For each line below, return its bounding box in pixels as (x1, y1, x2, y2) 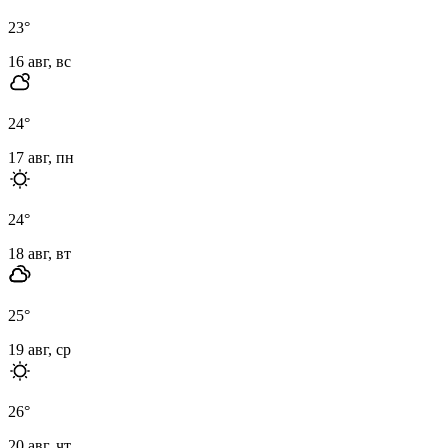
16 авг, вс (8, 52, 71, 70)
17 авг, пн (8, 148, 74, 166)
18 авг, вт (8, 244, 71, 262)
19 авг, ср (8, 340, 71, 358)
